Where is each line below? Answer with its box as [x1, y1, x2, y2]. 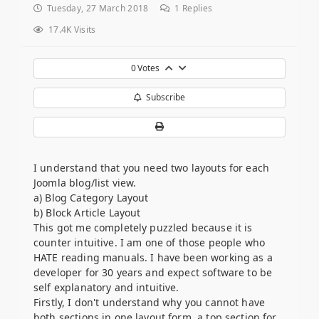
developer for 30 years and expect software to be [33, 265, 273, 279]
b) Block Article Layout [33, 205, 141, 219]
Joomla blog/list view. [33, 175, 137, 189]
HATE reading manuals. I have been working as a [33, 250, 273, 264]
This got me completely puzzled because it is [33, 220, 253, 234]
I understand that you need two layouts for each [33, 160, 270, 174]
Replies [179, 1, 213, 14]
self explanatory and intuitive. [33, 280, 179, 294]
